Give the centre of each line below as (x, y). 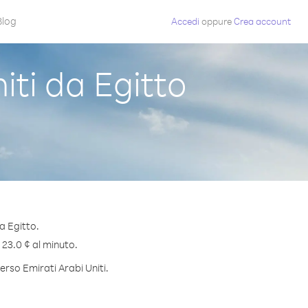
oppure (217, 21)
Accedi (185, 21)
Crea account (262, 21)
